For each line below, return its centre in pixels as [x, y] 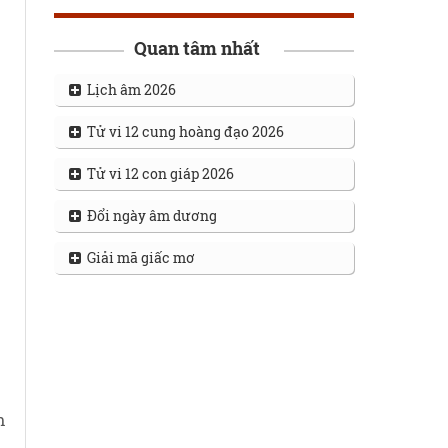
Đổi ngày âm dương [148, 215]
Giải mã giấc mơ [137, 257]
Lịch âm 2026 [128, 89]
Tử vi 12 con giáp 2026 [157, 173]
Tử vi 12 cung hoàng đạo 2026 [182, 131]
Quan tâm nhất [196, 48]
